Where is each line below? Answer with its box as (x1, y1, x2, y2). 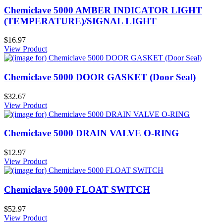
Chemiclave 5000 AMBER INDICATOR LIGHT (4, 4, 202, 15)
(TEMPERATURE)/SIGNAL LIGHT (4, 15, 157, 26)
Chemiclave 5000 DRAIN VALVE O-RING (4, 128, 179, 139)
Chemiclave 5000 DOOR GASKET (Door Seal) (4, 72, 196, 83)
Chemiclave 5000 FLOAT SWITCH (4, 184, 150, 195)
